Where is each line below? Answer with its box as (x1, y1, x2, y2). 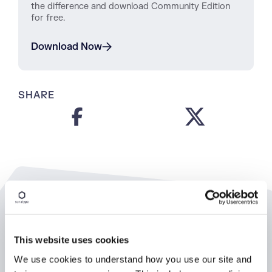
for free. (31, 12, 65, 24)
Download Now (31, 41, 102, 53)
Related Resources (18, 208, 196, 234)
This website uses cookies (14, 234, 129, 245)
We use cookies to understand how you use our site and (14, 254, 252, 264)
